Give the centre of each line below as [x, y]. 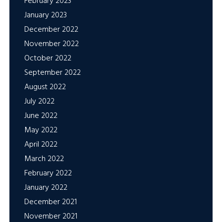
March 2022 [44, 159]
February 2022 [48, 174]
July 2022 [39, 102]
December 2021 [50, 202]
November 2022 [51, 44]
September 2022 [52, 73]
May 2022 [41, 131]
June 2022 [41, 116]
